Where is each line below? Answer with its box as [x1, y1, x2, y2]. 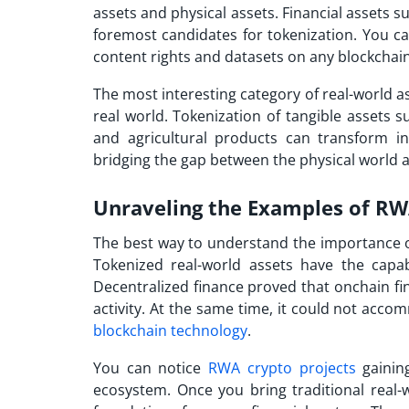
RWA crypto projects [208, 357, 356, 378]
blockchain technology [93, 320, 247, 341]
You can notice [93, 357, 209, 378]
